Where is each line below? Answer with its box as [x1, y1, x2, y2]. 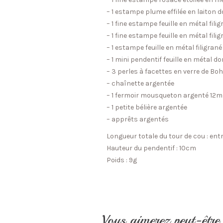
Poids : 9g [107, 155, 137, 164]
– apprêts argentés [107, 114, 169, 123]
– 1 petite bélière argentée [107, 103, 188, 111]
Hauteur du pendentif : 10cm [107, 143, 197, 152]
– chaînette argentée [107, 79, 175, 88]
